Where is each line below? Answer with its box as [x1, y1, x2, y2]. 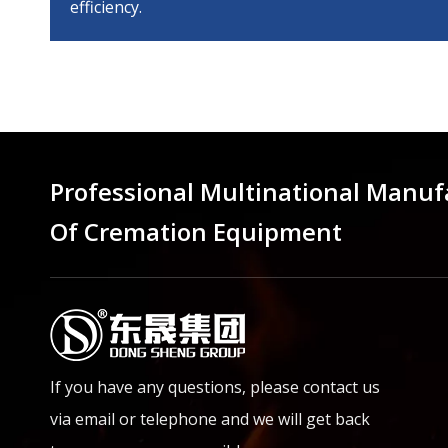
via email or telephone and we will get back [50, 407, 370, 430]
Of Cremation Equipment [50, 214, 342, 248]
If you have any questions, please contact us [50, 375, 380, 398]
